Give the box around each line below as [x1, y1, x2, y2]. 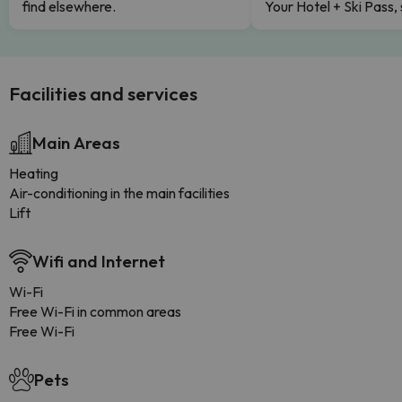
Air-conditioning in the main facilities [9, 184, 230, 202]
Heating [9, 164, 58, 182]
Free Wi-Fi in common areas [9, 302, 181, 320]
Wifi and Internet [32, 250, 165, 272]
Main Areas [32, 132, 120, 153]
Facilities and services [9, 82, 197, 105]
